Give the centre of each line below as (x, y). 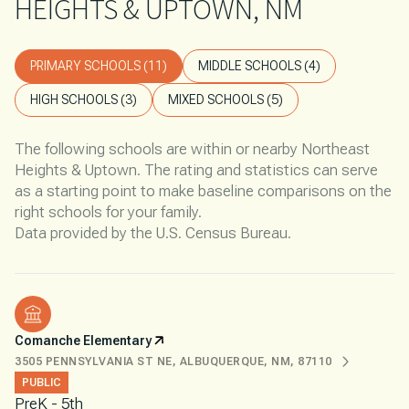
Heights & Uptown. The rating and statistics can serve (196, 169)
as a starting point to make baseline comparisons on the (203, 190)
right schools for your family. (108, 211)
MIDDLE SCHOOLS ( (253, 65)
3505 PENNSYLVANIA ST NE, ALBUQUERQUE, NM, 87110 (173, 361)
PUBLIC (42, 382)
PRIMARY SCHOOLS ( (89, 65)
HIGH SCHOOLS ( (78, 99)
